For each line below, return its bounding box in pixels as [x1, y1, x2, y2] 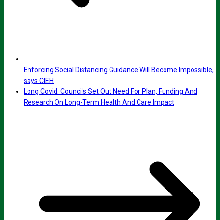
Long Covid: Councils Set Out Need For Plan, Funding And [24, 87, 197, 96]
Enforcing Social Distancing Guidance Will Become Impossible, [24, 66, 214, 74]
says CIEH [24, 77, 54, 85]
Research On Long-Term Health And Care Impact [24, 98, 174, 107]
